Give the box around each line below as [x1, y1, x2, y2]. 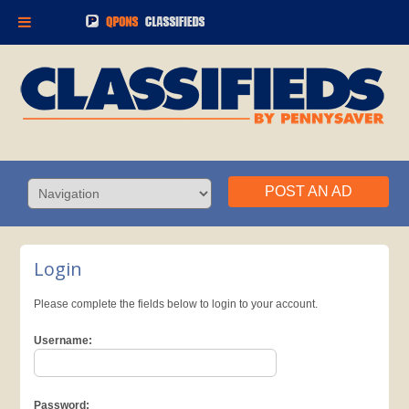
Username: [34, 334, 93, 347]
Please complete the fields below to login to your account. [34, 298, 319, 310]
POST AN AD [264, 184, 352, 199]
